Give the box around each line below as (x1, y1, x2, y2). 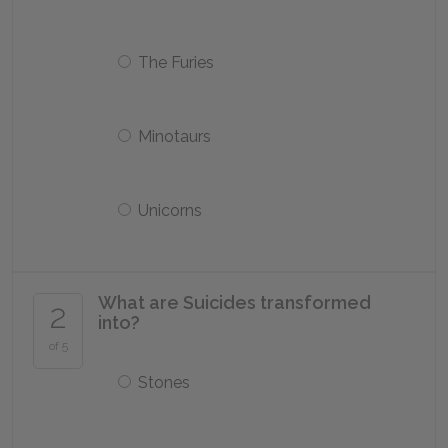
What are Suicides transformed (98, 292, 371, 313)
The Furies (138, 53, 214, 72)
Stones (138, 373, 190, 392)
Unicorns (138, 201, 202, 220)
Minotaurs (138, 127, 211, 146)
